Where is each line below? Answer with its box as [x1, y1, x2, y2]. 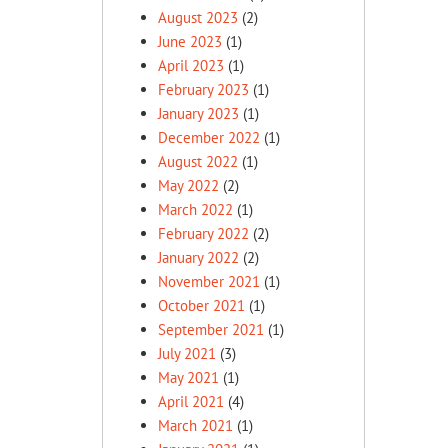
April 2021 [158, 392, 224, 411]
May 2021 [158, 368, 219, 387]
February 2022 [158, 224, 249, 243]
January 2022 [158, 248, 239, 267]
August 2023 [158, 8, 238, 27]
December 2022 [158, 128, 260, 147]
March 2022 [158, 200, 233, 219]
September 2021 [158, 320, 264, 339]
